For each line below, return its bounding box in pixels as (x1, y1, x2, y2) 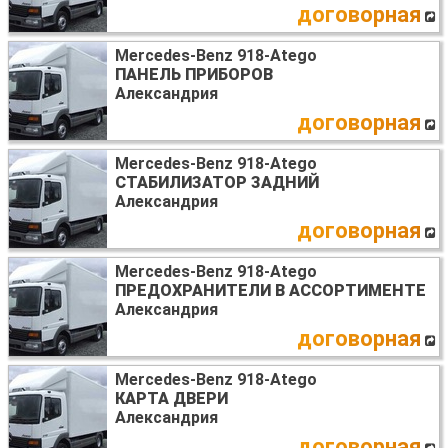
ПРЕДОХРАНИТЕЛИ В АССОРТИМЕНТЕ (115, 281, 426, 301)
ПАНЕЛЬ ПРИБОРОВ (115, 65, 273, 85)
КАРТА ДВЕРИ (115, 389, 228, 409)
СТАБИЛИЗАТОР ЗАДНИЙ (115, 173, 319, 193)
